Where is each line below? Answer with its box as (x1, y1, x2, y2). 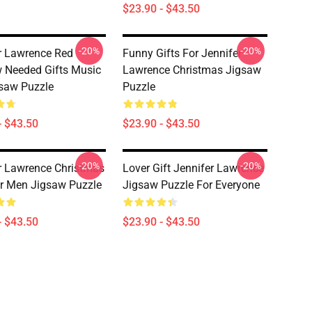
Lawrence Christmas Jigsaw (123, 63, 261, 77)
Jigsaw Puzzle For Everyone (123, 178, 260, 192)
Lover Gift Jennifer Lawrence (123, 162, 264, 175)
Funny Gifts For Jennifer (123, 47, 242, 60)
